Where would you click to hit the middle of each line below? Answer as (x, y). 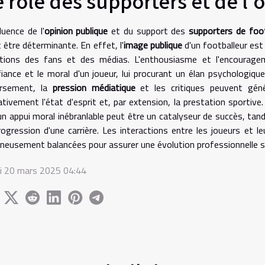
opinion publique (76, 30)
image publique (153, 45)
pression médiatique (94, 87)
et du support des (148, 30)
